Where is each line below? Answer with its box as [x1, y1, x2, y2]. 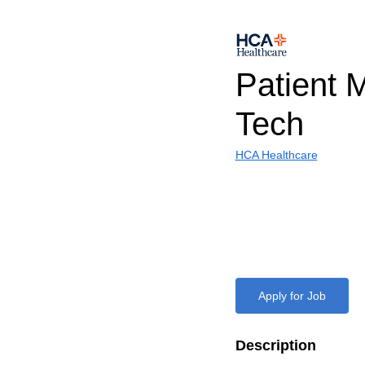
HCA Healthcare [235, 148, 318, 161]
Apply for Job [257, 289, 326, 302]
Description [235, 337, 316, 354]
